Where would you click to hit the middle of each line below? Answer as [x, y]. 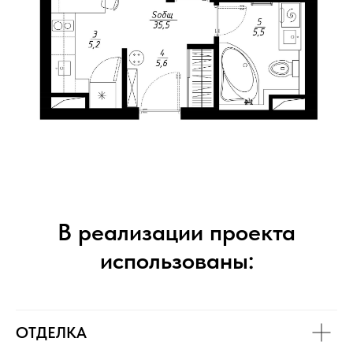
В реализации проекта [176, 232]
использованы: [176, 260]
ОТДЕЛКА [51, 333]
